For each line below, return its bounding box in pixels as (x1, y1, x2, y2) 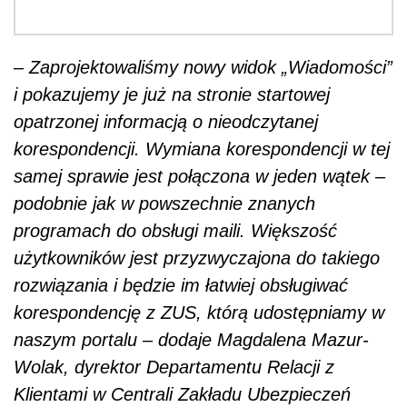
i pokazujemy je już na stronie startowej (14, 84, 330, 104)
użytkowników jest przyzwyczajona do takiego (14, 247, 380, 268)
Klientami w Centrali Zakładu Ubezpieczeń (14, 383, 351, 404)
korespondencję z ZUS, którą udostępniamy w (14, 302, 384, 323)
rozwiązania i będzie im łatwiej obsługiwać (14, 274, 348, 295)
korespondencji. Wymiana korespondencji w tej (14, 138, 390, 159)
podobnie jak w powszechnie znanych (14, 193, 315, 213)
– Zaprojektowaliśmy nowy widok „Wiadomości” (14, 56, 392, 77)
